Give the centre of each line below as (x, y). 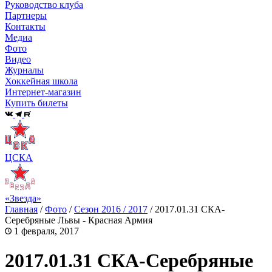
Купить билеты (36, 103)
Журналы (24, 70)
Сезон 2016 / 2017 (111, 209)
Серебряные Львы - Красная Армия (79, 220)
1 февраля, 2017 (45, 231)
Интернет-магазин (43, 92)
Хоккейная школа (41, 81)
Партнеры (26, 16)
